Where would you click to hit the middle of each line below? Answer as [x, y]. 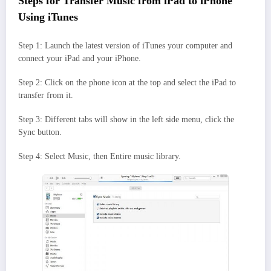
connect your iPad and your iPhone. [80, 58]
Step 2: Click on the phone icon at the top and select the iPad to [127, 82]
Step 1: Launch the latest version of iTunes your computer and [125, 45]
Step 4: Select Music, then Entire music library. [100, 157]
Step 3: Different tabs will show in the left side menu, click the [126, 119]
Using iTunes [48, 17]
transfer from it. [46, 95]
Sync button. [40, 132]
